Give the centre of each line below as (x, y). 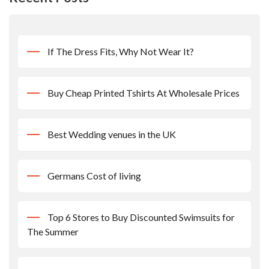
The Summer (53, 232)
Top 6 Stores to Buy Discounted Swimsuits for (141, 217)
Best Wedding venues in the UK (112, 134)
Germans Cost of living (94, 176)
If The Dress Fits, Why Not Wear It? (121, 52)
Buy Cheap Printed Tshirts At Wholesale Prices (144, 93)
